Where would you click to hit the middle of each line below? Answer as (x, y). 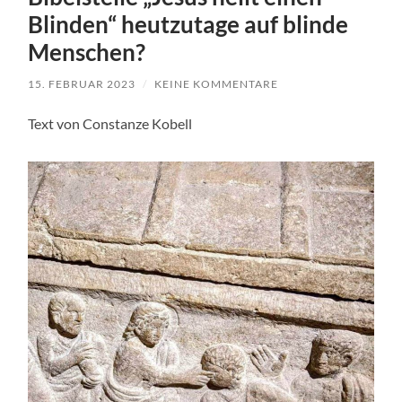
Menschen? (87, 52)
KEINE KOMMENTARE (217, 84)
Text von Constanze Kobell (110, 124)
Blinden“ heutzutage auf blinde (188, 25)
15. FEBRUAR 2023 (82, 84)
